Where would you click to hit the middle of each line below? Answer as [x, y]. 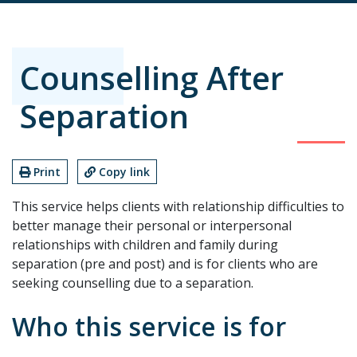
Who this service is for [149, 326]
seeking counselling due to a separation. [133, 282]
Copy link [124, 171]
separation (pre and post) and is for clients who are [165, 263]
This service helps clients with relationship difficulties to [178, 206]
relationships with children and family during [145, 244]
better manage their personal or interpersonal [152, 225]
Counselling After [152, 77]
